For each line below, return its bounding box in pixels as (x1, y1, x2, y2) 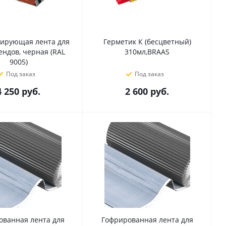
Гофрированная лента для (101, 215, 193, 224)
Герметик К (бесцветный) (103, 37, 191, 46)
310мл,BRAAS (125, 47, 169, 56)
